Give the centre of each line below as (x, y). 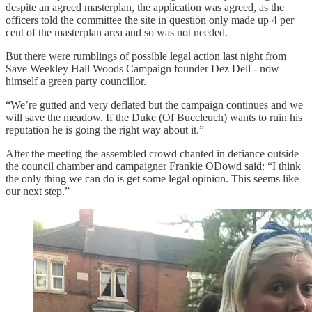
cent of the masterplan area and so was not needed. (117, 32)
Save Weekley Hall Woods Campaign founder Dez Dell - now (142, 68)
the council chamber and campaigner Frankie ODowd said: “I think (153, 166)
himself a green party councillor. (76, 81)
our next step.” (38, 191)
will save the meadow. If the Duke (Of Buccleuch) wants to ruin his (154, 117)
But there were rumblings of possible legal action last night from (146, 56)
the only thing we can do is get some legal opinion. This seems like (152, 178)
